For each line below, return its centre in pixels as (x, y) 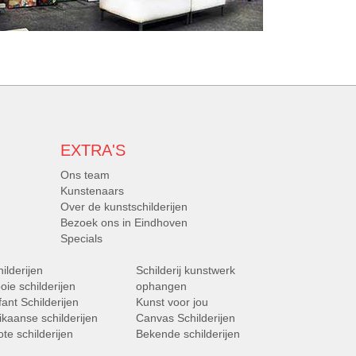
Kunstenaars (92, 191)
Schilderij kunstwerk (186, 271)
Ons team (85, 175)
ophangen (161, 286)
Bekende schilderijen (188, 334)
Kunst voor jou (172, 302)
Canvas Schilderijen (186, 318)
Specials (81, 239)
